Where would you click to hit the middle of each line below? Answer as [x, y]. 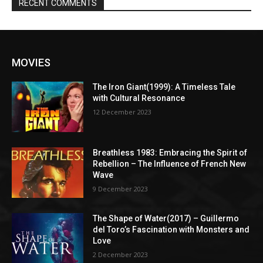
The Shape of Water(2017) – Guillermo [166, 218]
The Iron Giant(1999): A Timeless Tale [164, 87]
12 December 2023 [122, 112]
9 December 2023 [121, 188]
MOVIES [31, 63]
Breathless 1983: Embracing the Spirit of [170, 152]
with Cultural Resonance [139, 98]
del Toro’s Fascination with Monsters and [171, 229]
